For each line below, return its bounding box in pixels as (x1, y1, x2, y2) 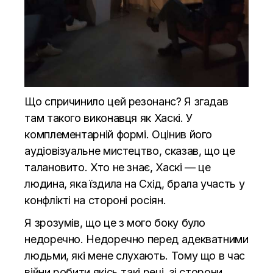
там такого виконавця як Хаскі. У (24, 111, 193, 124)
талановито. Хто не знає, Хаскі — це (24, 160, 211, 174)
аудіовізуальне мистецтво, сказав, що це (24, 144, 235, 157)
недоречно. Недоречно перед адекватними (24, 232, 249, 246)
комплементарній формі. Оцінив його (24, 127, 213, 141)
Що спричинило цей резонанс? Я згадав (24, 94, 229, 108)
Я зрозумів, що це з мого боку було (24, 216, 206, 229)
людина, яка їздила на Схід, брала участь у (24, 177, 245, 190)
